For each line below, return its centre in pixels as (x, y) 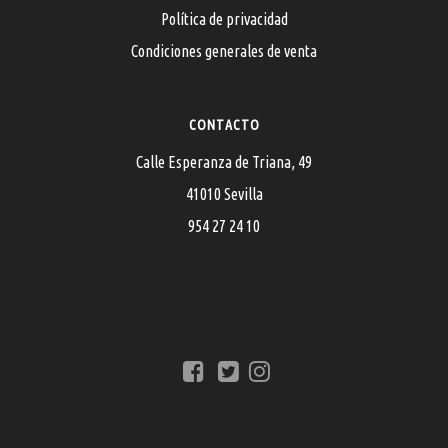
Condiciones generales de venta (224, 50)
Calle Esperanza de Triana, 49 (224, 161)
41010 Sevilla (224, 193)
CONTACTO (224, 124)
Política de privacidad (224, 18)
